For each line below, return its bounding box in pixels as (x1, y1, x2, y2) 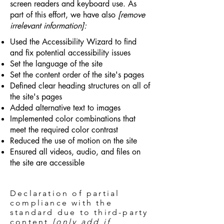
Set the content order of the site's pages (10, 69, 144, 80)
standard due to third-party (10, 207, 148, 217)
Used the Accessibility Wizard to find (10, 36, 136, 47)
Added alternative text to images (10, 102, 120, 113)
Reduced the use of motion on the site (10, 135, 137, 146)
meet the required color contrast (10, 124, 118, 135)
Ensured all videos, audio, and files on (10, 146, 140, 157)
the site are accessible (10, 157, 84, 168)
